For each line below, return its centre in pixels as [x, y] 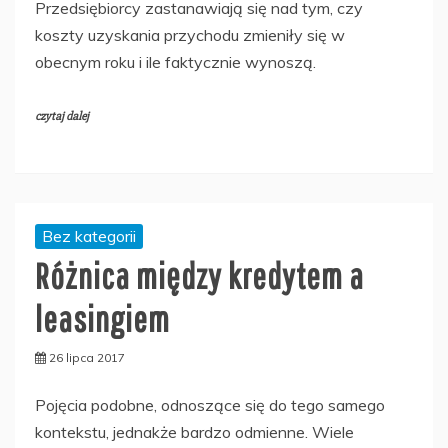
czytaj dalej [62, 116]
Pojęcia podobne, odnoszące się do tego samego [210, 405]
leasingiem [102, 318]
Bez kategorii [89, 236]
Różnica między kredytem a [199, 275]
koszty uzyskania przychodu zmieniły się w [190, 35]
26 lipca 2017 [87, 357]
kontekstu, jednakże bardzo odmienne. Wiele [194, 432]
